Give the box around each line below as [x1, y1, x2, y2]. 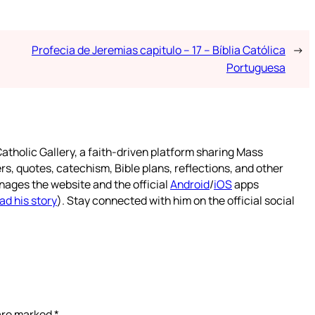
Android [170, 176, 210, 192]
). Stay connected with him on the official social [57, 192, 295, 208]
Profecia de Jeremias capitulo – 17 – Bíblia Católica [31, 41, 285, 58]
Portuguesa [226, 59, 285, 75]
